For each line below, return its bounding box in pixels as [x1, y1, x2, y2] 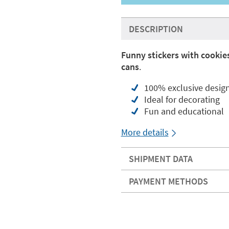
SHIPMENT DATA [128, 153, 193, 165]
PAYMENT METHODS [128, 175, 208, 187]
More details [121, 126, 169, 138]
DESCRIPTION [128, 23, 183, 35]
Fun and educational [144, 105, 224, 117]
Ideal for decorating [144, 94, 220, 105]
